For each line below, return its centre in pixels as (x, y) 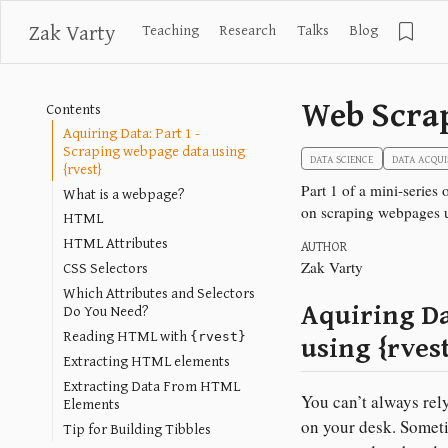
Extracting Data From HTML (152, 386)
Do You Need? (106, 310)
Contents (73, 109)
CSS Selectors (106, 267)
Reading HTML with (127, 335)
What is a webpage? (124, 193)
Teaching (170, 29)
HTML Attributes (116, 243)
